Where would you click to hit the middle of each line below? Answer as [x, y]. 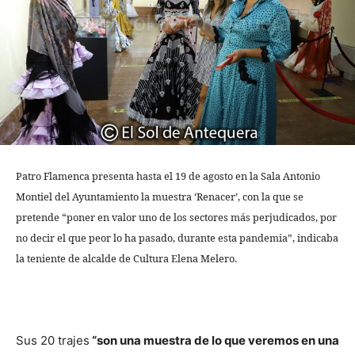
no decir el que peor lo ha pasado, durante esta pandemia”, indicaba [177, 237]
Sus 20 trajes [53, 340]
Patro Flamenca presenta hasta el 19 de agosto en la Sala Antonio [168, 176]
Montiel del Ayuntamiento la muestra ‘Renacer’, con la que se [160, 196]
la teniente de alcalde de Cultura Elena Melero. [126, 258]
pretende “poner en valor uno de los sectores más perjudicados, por [176, 217]
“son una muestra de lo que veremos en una [214, 340]
